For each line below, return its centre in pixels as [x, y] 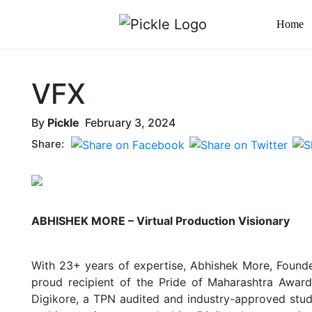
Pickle [64, 123]
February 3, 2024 [128, 123]
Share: [48, 143]
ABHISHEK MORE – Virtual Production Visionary [161, 221]
